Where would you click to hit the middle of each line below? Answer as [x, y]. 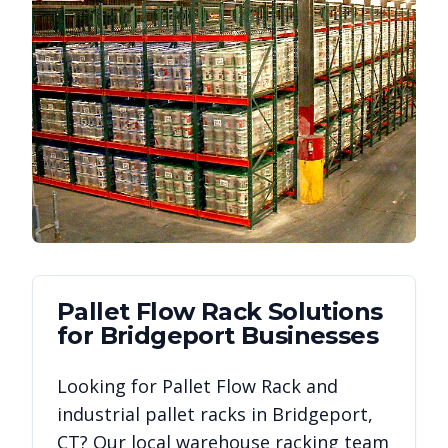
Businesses [306, 335]
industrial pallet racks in [164, 414]
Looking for [109, 386]
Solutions [322, 311]
